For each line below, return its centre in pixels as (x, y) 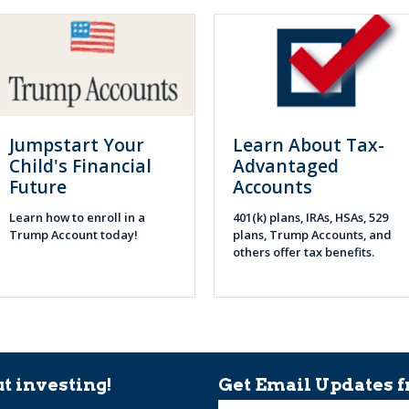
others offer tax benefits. (306, 252)
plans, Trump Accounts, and (312, 235)
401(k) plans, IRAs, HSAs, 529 (310, 218)
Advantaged (286, 166)
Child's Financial (80, 166)
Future (38, 187)
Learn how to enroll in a (77, 218)
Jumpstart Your (77, 145)
